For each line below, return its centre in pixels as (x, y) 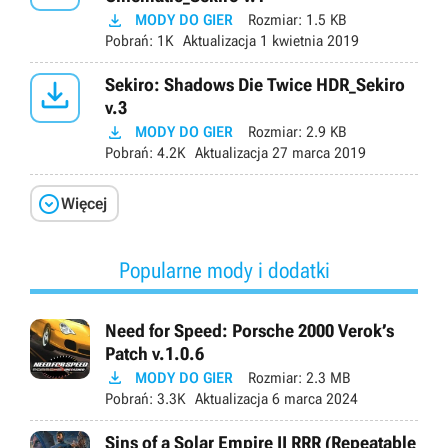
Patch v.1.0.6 (154, 353)
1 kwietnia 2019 (307, 41)
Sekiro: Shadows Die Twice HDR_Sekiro (255, 85)
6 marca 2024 (313, 398)
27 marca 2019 (317, 153)
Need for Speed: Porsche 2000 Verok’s (249, 330)
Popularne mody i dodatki (224, 270)
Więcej (84, 203)
